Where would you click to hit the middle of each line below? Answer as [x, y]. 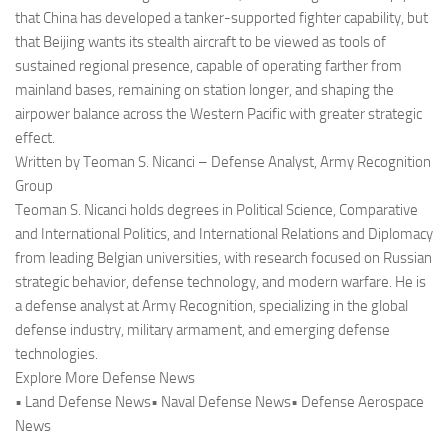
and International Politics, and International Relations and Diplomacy [224, 234]
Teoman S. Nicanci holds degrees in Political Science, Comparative [216, 210]
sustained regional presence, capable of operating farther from [208, 66]
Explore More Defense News [105, 378]
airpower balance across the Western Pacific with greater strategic [218, 114]
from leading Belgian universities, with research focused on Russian [223, 258]
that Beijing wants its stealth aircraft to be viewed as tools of [200, 42]
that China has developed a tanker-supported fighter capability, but [221, 18]
